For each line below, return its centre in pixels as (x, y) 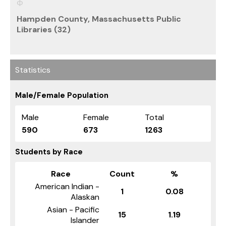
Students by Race (49, 152)
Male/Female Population (62, 95)
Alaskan (85, 197)
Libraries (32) (44, 29)
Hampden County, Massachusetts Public (99, 19)
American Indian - (67, 186)
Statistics (33, 70)
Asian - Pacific (73, 209)
